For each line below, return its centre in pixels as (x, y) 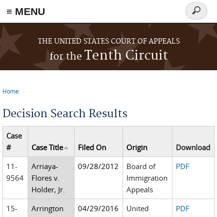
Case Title (47, 147)
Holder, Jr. (48, 189)
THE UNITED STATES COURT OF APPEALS (108, 42)
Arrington (48, 208)
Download (193, 147)
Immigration (147, 178)
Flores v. (46, 178)
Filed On (92, 147)
